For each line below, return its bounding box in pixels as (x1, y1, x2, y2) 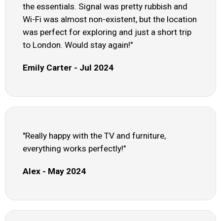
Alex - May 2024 (23, 166, 86, 177)
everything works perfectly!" (23, 144, 126, 154)
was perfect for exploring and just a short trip (23, 27, 191, 37)
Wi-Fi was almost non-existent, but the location (23, 14, 197, 25)
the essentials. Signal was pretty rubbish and (23, 1, 187, 12)
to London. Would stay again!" (23, 40, 133, 50)
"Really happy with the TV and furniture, (23, 131, 166, 141)
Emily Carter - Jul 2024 (23, 63, 113, 73)
